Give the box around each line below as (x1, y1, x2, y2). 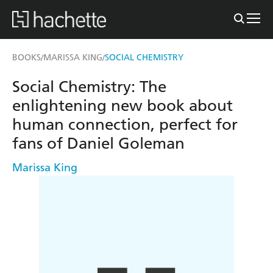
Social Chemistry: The (12, 77, 166, 96)
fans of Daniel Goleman (12, 133, 185, 153)
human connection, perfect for (12, 115, 238, 134)
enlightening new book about (12, 96, 233, 115)
